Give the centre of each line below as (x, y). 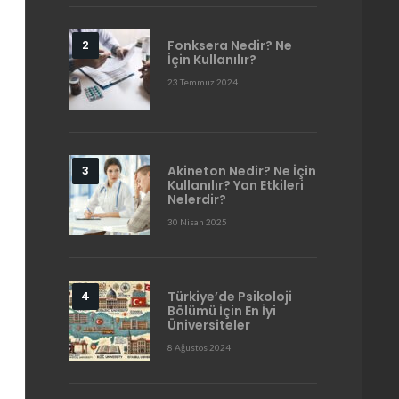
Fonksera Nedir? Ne (230, 45)
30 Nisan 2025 (197, 222)
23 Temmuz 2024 (203, 82)
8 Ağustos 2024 (199, 347)
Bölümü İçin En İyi (222, 311)
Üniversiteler (209, 325)
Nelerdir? (197, 199)
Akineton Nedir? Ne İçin (242, 171)
